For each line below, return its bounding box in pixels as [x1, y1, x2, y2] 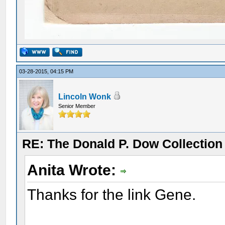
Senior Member [58, 103, 96, 109]
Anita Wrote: [27, 162, 121, 178]
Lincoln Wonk [58, 92, 111, 101]
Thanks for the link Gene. [27, 186, 196, 203]
